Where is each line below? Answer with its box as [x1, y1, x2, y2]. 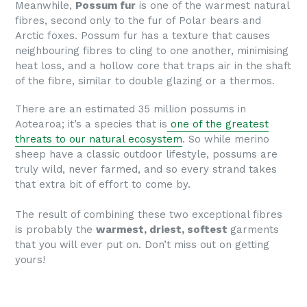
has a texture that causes [141, 29, 270, 42]
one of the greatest [171, 118, 269, 131]
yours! [15, 254, 45, 267]
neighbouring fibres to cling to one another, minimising [15, 44, 288, 57]
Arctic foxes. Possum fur [15, 29, 138, 42]
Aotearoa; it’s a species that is [15, 118, 167, 131]
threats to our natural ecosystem [15, 133, 182, 146]
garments [230, 223, 279, 236]
